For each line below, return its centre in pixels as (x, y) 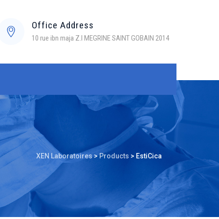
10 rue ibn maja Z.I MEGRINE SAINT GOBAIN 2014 (100, 38)
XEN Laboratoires (64, 156)
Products (114, 156)
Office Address (63, 25)
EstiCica (149, 156)
